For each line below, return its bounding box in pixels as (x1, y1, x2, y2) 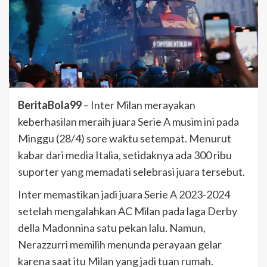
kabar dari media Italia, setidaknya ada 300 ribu (18, 148, 232, 162)
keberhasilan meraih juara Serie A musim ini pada (18, 115, 239, 129)
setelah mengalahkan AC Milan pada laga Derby (18, 204, 237, 218)
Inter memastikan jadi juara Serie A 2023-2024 (18, 188, 230, 201)
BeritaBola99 (18, 98, 82, 112)
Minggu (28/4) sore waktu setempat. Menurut (18, 132, 231, 145)
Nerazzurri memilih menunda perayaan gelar (18, 238, 222, 252)
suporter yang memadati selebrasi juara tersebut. (18, 165, 245, 179)
